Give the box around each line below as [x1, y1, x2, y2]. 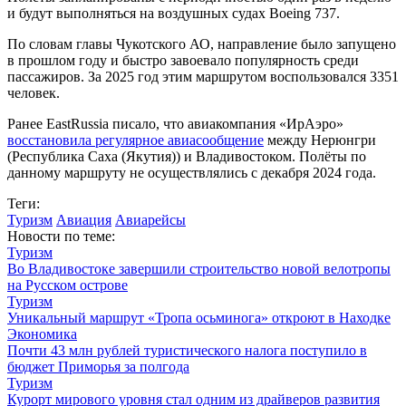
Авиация [56, 211, 111, 227]
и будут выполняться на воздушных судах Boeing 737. [7, 5, 340, 21]
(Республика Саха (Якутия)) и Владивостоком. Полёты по [7, 148, 366, 164]
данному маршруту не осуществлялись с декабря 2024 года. [7, 164, 380, 180]
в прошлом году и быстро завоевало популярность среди [7, 52, 359, 68]
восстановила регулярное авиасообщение [7, 131, 264, 148]
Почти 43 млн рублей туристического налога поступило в [7, 342, 367, 358]
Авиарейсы [115, 211, 186, 227]
